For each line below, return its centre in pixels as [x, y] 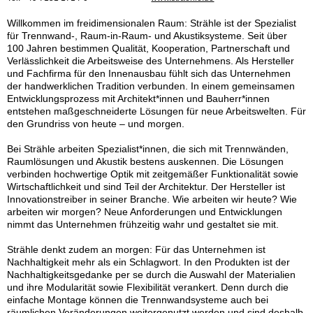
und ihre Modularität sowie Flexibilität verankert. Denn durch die [148, 287]
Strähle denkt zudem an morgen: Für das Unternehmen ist [136, 250]
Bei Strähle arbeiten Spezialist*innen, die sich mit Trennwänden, [148, 149]
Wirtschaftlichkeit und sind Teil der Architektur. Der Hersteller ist [146, 187]
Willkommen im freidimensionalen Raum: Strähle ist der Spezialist [152, 23]
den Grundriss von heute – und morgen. [96, 124]
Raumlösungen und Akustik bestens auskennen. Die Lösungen [145, 162]
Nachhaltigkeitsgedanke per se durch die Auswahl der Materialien [151, 275]
